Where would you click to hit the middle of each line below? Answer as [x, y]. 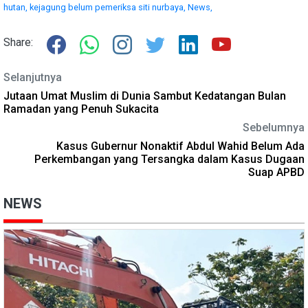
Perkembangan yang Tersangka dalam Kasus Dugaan [169, 159]
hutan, [16, 7]
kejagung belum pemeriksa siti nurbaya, [109, 7]
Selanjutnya [33, 77]
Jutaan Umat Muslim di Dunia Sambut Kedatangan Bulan [145, 96]
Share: [18, 42]
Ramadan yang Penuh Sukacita [81, 109]
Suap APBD [276, 172]
